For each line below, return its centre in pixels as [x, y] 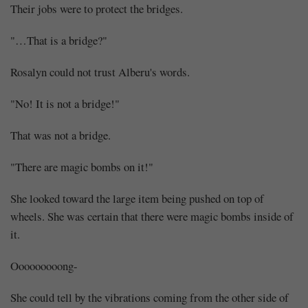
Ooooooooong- [44, 265]
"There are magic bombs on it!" [82, 166]
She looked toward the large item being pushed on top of [137, 198]
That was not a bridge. [60, 135]
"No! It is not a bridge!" [65, 103]
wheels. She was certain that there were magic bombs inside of [152, 216]
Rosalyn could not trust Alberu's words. [100, 71]
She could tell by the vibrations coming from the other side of [150, 297]
